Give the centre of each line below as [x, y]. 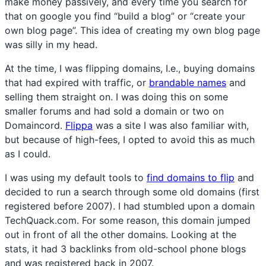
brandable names [188, 82]
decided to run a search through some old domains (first [132, 191]
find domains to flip [191, 177]
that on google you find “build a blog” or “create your [125, 16]
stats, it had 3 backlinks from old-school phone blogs [125, 248]
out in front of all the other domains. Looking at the [121, 234]
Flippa [79, 125]
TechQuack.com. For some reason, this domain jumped [128, 220]
